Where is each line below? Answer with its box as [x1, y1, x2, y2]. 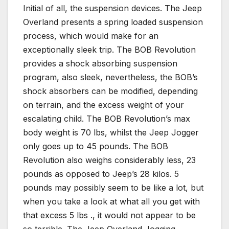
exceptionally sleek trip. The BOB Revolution [23, 44, 196, 55]
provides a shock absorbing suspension [23, 58, 177, 68]
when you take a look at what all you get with [23, 196, 200, 207]
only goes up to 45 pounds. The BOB [23, 141, 168, 151]
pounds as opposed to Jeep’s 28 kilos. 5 [23, 168, 179, 179]
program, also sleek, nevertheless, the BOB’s [23, 72, 198, 82]
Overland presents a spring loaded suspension [23, 16, 203, 27]
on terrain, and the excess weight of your [23, 99, 184, 110]
